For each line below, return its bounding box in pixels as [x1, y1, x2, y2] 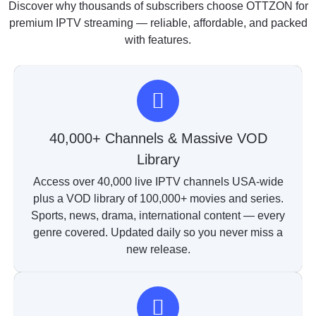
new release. [126, 243, 190, 256]
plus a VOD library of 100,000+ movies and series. [32, 193, 284, 205]
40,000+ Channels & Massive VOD [49, 130, 267, 147]
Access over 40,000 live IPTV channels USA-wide [32, 176, 284, 188]
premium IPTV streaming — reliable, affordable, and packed [8, 16, 308, 29]
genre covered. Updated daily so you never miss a [33, 226, 283, 239]
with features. [125, 33, 191, 46]
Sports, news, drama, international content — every [31, 209, 285, 222]
